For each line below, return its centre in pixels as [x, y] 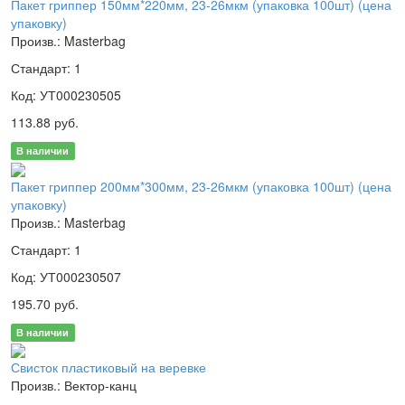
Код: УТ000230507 [66, 276]
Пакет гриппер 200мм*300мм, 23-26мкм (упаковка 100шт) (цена [201, 186]
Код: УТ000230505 [66, 95]
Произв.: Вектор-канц [74, 385]
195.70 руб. [45, 303]
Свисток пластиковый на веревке [108, 367]
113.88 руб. [45, 122]
